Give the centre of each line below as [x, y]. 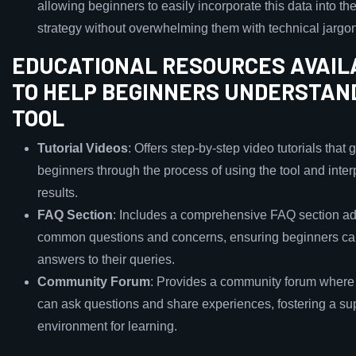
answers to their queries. [106, 259]
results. [58, 193]
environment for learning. [107, 326]
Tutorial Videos [83, 148]
